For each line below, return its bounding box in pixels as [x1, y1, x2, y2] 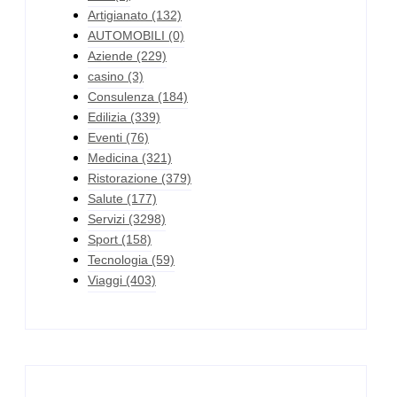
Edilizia [88, 109, 127, 124]
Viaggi [88, 272, 122, 287]
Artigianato [88, 7, 148, 22]
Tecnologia [88, 252, 148, 267]
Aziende [88, 48, 133, 63]
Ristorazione [88, 170, 158, 185]
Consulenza [88, 89, 154, 104]
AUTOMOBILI [88, 27, 165, 43]
